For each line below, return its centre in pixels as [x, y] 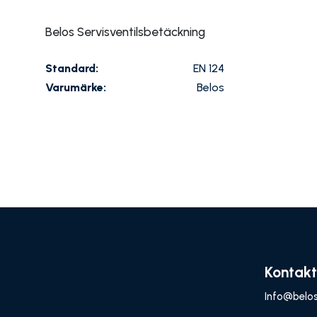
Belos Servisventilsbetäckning [125, 31]
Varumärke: [76, 87]
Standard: [72, 68]
